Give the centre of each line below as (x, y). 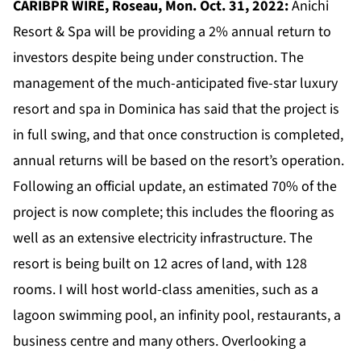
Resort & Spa (52, 32)
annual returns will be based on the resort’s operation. (178, 161)
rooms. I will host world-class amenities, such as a (166, 290)
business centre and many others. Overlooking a (160, 342)
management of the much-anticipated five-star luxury (175, 84)
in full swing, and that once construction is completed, (178, 135)
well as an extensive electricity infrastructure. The (163, 239)
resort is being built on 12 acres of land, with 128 (160, 264)
